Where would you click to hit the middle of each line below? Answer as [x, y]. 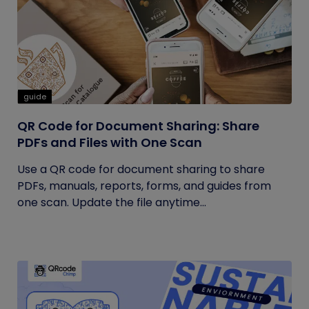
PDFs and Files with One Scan [110, 142]
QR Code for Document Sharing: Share [138, 126]
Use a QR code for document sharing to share [141, 169]
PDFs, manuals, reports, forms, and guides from [144, 186]
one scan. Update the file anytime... [112, 202]
